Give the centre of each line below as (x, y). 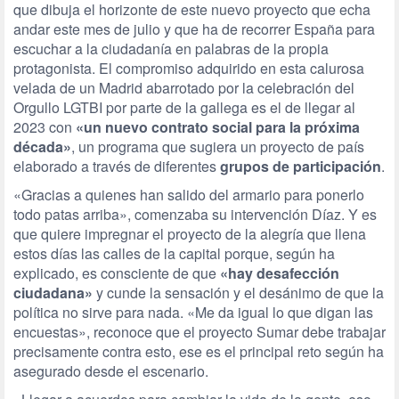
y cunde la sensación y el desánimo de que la (238, 293)
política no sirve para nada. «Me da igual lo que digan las (193, 312)
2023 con (45, 127)
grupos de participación (301, 166)
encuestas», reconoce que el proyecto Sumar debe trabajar (199, 332)
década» (42, 147)
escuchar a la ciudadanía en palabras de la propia (171, 49)
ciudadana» (53, 293)
